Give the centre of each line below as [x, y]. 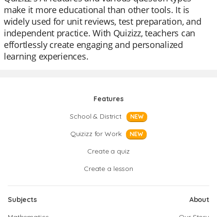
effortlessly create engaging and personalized [93, 45]
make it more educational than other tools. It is [97, 10]
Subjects [22, 200]
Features [108, 99]
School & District [96, 116]
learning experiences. [46, 56]
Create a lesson [108, 169]
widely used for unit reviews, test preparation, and [103, 21]
